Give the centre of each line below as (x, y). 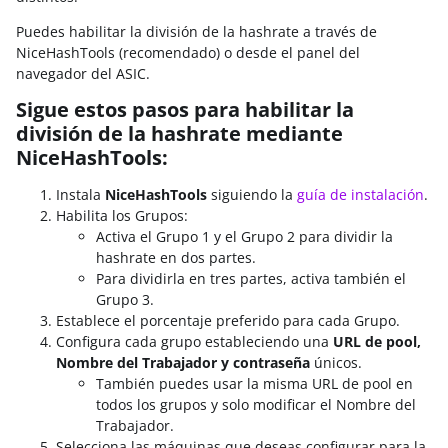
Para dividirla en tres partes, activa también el (251, 278)
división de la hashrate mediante (179, 133)
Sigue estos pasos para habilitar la (185, 109)
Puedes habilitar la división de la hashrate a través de (196, 31)
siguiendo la (252, 194)
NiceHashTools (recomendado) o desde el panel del (188, 52)
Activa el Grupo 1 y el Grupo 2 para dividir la (244, 236)
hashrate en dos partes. (176, 257)
